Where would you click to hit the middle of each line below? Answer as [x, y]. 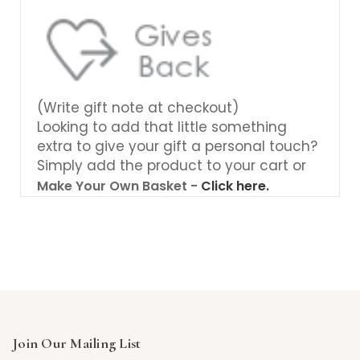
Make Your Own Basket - [119, 186]
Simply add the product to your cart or [172, 165]
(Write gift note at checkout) [138, 107]
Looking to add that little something [162, 127]
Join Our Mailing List [77, 343]
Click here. [235, 186]
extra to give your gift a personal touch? [177, 146]
